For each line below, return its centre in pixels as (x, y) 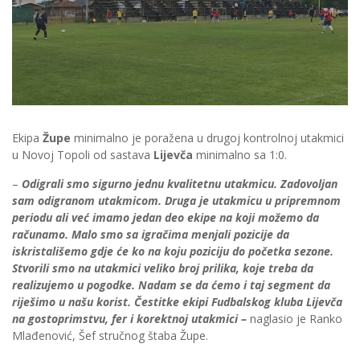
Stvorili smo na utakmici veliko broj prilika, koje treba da (163, 268)
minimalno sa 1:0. (241, 155)
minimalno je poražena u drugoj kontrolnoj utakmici (207, 138)
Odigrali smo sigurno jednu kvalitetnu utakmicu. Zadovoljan (180, 184)
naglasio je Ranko (295, 319)
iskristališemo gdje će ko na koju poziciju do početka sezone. (173, 252)
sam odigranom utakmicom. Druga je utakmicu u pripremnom (176, 201)
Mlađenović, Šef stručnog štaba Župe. (110, 336)
